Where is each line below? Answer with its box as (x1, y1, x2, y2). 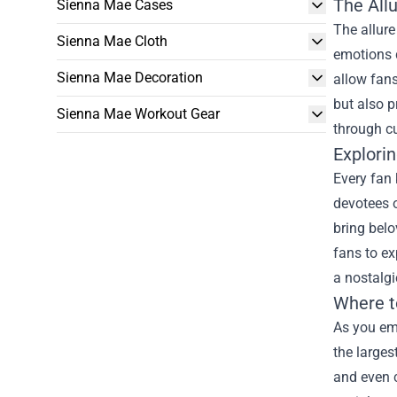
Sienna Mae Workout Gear (57, 105, 220, 122)
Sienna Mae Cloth (57, 33, 167, 50)
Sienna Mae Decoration (57, 69, 203, 86)
